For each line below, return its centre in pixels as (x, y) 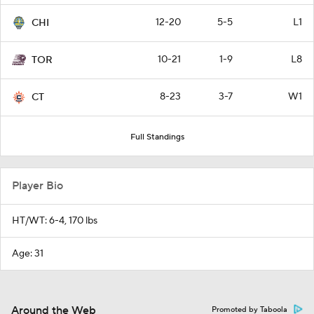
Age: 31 (28, 253)
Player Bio (37, 185)
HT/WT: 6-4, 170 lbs (55, 220)
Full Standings (157, 137)
